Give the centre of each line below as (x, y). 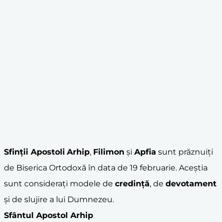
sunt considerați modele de (59, 183)
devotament (191, 183)
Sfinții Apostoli (34, 152)
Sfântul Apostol (37, 215)
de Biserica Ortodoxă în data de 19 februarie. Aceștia (106, 167)
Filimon (109, 152)
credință (132, 183)
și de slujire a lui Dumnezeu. (59, 199)
